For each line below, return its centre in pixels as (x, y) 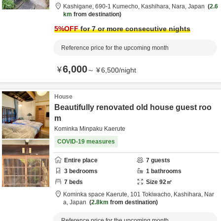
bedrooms (83, 171)
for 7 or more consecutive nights (134, 29)
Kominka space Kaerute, (109, 194)
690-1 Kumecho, (118, 6)
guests (160, 160)
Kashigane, (79, 6)
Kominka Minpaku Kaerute (90, 129)
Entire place (81, 160)
